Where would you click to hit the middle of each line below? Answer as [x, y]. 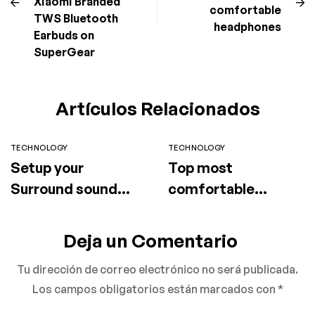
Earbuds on [64, 35]
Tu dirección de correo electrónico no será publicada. [157, 269]
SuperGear [64, 52]
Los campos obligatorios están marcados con [155, 289]
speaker [38, 210]
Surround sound [64, 189]
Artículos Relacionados [157, 108]
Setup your [47, 168]
